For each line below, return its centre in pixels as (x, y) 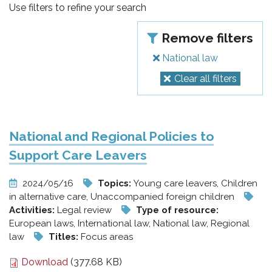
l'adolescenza (104, 95)
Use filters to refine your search (78, 8)
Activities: (33, 210)
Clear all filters (205, 79)
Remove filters (207, 38)
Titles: (65, 237)
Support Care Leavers (78, 155)
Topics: (116, 183)
